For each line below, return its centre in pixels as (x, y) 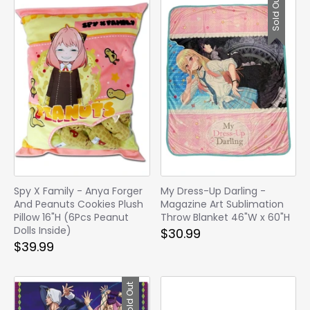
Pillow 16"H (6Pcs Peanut (71, 217)
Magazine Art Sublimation (222, 204)
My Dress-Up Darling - (213, 191)
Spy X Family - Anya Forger (78, 191)
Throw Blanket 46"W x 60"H (225, 217)
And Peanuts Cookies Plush (79, 204)
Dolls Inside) (43, 230)
